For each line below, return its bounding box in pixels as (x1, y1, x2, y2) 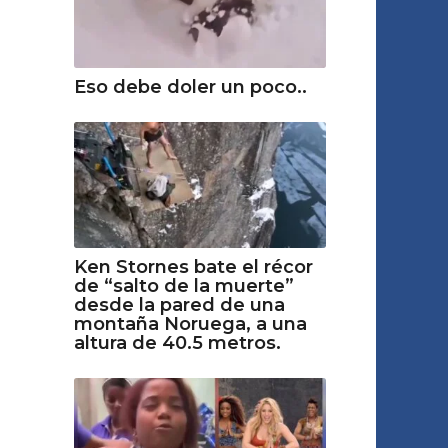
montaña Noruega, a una (73, 313, 307, 336)
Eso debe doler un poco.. (73, 76, 307, 98)
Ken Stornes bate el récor (73, 256, 313, 279)
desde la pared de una (73, 294, 285, 317)
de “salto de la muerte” (73, 275, 294, 298)
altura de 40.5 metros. (73, 332, 281, 355)
